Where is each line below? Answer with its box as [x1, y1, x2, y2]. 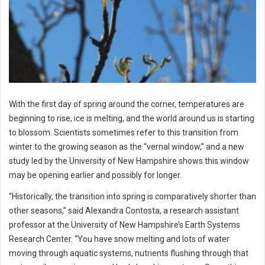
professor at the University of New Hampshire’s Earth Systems [9, 220, 240, 230]
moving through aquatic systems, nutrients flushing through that [9, 248, 248, 258]
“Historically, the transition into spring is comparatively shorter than [9, 192, 256, 201]
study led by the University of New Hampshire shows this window [9, 156, 249, 166]
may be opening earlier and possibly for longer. [9, 170, 185, 180]
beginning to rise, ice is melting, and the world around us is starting [9, 114, 254, 123]
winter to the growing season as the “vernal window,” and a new [9, 142, 244, 151]
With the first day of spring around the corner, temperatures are [9, 99, 244, 109]
